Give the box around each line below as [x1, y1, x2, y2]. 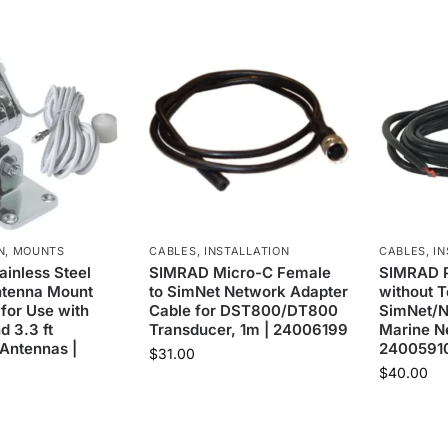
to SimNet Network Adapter [149, 281, 349, 301]
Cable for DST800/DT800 [149, 300, 339, 320]
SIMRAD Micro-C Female [149, 262, 332, 282]
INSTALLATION [203, 243, 290, 258]
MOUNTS [12, 243, 65, 258]
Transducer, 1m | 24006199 [149, 319, 349, 339]
